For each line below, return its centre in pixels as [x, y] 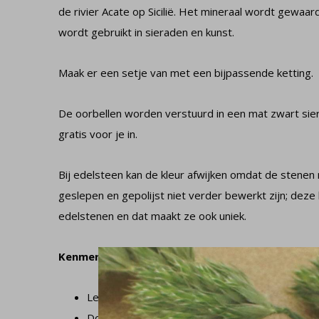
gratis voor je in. [98, 134]
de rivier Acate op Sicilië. [119, 11]
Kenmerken [89, 256]
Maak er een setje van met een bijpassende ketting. [186, 73]
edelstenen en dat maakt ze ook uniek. [152, 216]
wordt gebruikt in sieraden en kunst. [146, 32]
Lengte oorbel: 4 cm [136, 297]
